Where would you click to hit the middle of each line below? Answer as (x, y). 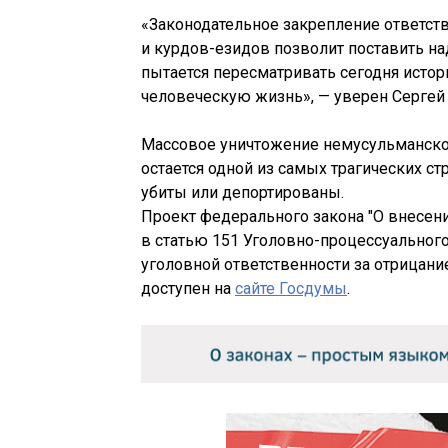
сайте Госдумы (291, 289)
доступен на (188, 289)
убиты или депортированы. (242, 193)
